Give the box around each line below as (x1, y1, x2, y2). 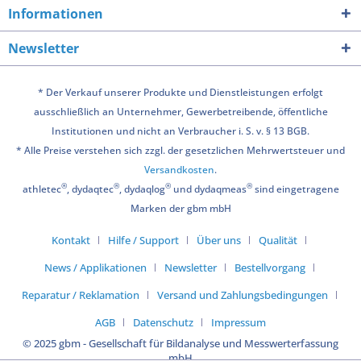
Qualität (259, 232, 297, 247)
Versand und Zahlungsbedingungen (156, 287, 328, 302)
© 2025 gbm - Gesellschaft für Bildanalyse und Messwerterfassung (23, 335, 338, 351)
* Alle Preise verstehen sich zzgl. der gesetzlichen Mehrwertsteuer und (16, 143, 345, 157)
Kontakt (52, 232, 90, 247)
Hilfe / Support (108, 232, 179, 247)
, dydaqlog (118, 181, 165, 196)
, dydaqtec (66, 181, 114, 196)
